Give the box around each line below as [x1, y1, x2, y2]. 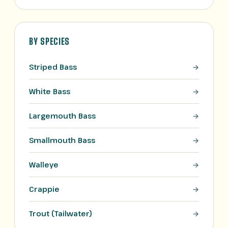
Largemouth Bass [29, 111, 96, 121]
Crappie [29, 184, 60, 194]
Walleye [29, 160, 59, 169]
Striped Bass [29, 62, 77, 72]
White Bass [29, 87, 70, 96]
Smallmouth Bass [29, 135, 95, 145]
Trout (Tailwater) [29, 209, 92, 218]
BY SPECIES [29, 36, 70, 47]
